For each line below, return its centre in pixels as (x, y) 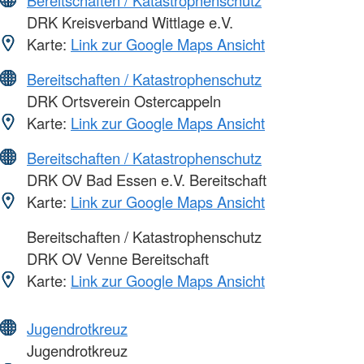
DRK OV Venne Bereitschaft (116, 258)
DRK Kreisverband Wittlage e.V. (128, 22)
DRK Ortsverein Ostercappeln (122, 100)
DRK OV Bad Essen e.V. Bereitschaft (145, 179)
